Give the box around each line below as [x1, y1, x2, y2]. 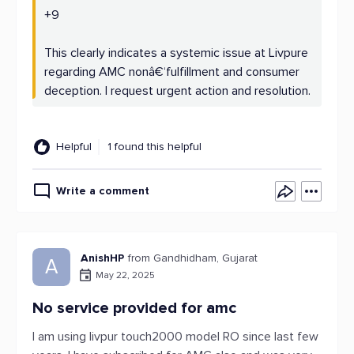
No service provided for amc [32, 299, 236, 318]
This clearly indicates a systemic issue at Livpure [44, 45, 308, 61]
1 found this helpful [107, 140, 201, 153]
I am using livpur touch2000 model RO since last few [32, 329, 318, 345]
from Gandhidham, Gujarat [128, 251, 258, 265]
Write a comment [56, 184, 149, 198]
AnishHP [81, 251, 124, 265]
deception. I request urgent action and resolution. [44, 83, 311, 99]
